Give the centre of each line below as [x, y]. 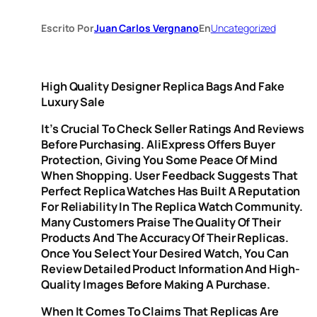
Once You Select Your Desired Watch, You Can [165, 253]
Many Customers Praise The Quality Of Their [161, 222]
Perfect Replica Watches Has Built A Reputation [171, 191]
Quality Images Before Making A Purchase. [156, 284]
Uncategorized [243, 28]
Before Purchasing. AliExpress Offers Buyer [158, 144]
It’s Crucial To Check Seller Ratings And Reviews [173, 128]
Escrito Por [68, 28]
